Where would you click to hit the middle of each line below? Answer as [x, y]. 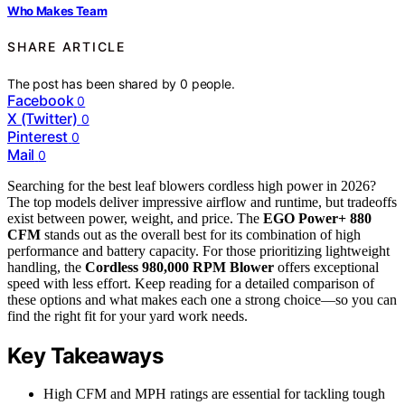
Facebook [41, 100]
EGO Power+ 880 [317, 218]
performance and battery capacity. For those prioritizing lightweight [198, 250]
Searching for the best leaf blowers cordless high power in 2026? [192, 185]
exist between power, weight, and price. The [135, 218]
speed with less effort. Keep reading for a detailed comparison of [191, 283]
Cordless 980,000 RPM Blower [179, 267]
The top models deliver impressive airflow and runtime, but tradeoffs [202, 202]
